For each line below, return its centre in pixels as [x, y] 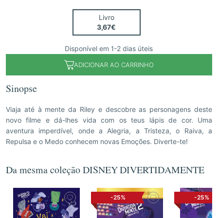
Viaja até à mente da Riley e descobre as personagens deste [109, 109]
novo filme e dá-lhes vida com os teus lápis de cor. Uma [109, 120]
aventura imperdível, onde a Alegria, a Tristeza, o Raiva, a [109, 131]
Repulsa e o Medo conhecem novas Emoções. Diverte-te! [97, 142]
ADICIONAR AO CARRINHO [114, 64]
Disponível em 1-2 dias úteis [109, 49]
